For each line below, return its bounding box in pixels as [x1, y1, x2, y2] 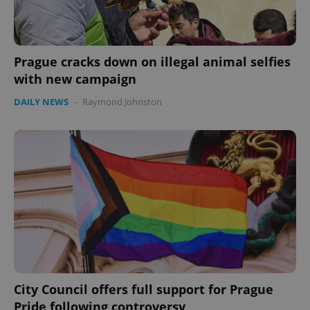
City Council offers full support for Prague [14, 281, 273, 298]
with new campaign [14, 71, 136, 88]
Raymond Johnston [82, 95, 162, 109]
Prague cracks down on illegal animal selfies [14, 53, 291, 71]
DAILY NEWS [14, 95, 69, 109]
